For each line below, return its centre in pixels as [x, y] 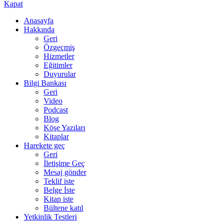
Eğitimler [58, 65]
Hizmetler [59, 56]
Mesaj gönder [65, 172]
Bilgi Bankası [45, 83]
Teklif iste [59, 181]
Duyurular [60, 74]
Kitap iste [58, 199]
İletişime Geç [64, 163]
